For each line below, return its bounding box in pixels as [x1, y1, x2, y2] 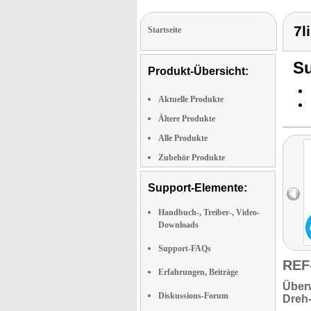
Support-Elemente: [148, 182, 247, 194]
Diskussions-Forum [158, 291, 228, 301]
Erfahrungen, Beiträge [158, 267, 238, 277]
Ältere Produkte [158, 114, 215, 124]
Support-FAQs [158, 244, 211, 253]
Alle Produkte [158, 133, 208, 143]
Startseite [148, 25, 181, 35]
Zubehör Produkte [158, 153, 225, 162]
